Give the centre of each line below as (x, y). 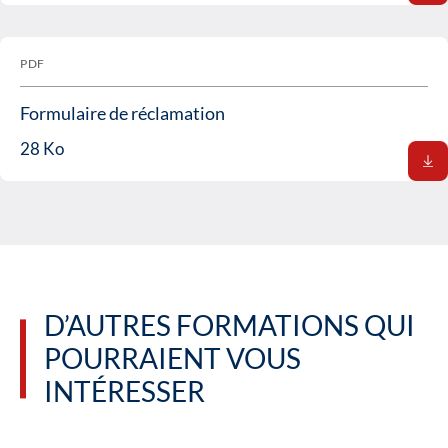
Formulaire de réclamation (122, 113)
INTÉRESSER (124, 391)
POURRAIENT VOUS (172, 358)
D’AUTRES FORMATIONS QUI (229, 325)
